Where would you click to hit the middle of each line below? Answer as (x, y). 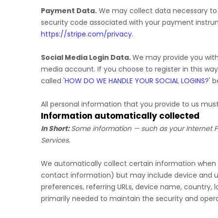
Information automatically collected (120, 116)
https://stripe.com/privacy (86, 34)
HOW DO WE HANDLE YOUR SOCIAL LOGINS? (137, 81)
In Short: (55, 128)
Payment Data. (69, 11)
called (52, 81)
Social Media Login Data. (87, 57)
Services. (55, 140)
